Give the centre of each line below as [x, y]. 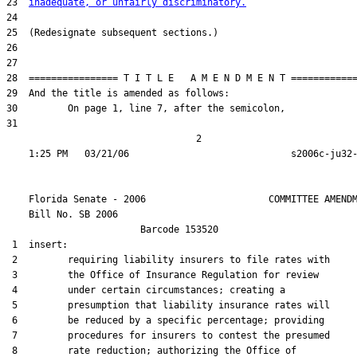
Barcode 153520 [112, 229]
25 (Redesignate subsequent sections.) [112, 33]
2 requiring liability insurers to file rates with [168, 260]
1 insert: [37, 245]
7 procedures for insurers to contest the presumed [168, 335]
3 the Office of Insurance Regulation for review [163, 275]
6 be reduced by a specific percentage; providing [165, 320]
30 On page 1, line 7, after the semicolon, [146, 108]
